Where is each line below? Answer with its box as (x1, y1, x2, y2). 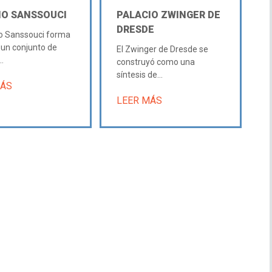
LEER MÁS (116, 94, 162, 106)
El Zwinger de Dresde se (116, 44, 208, 54)
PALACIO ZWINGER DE (116, 8, 220, 21)
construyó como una (116, 56, 195, 67)
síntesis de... (116, 69, 163, 80)
